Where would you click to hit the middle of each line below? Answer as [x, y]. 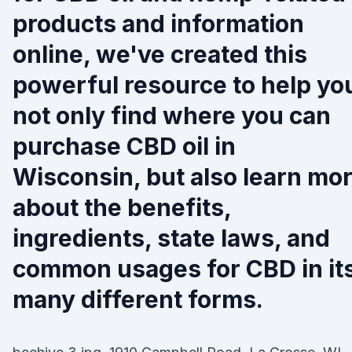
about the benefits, [122, 207]
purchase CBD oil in [124, 146]
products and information [158, 24]
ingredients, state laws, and [171, 238]
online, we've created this [160, 54]
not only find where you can [172, 115]
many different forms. [138, 299]
